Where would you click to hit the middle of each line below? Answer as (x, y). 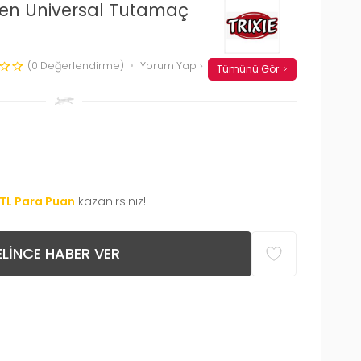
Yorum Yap (170, 65)
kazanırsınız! (112, 201)
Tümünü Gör (247, 68)
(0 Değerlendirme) (76, 65)
